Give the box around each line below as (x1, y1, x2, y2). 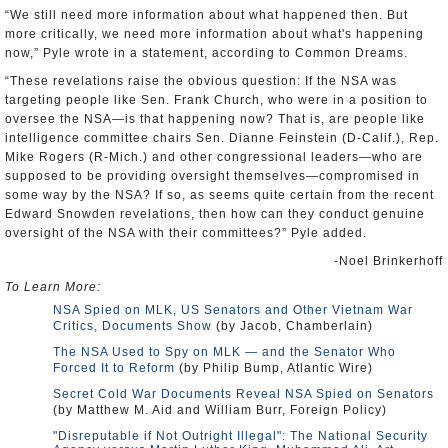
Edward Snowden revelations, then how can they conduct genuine (5, 207, 425, 221)
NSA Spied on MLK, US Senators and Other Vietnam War (53, 303, 413, 317)
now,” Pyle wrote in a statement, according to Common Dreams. (5, 46, 408, 60)
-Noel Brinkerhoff (334, 254, 443, 268)
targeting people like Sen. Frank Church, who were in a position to (5, 93, 428, 107)
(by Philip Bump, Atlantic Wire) (175, 361, 373, 375)
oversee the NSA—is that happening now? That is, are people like (5, 112, 425, 126)
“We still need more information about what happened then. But (5, 8, 408, 22)
